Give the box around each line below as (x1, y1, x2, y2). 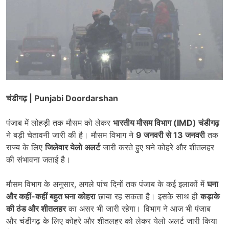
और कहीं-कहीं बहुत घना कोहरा (6, 191, 96, 201)
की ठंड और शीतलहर (6, 203, 66, 214)
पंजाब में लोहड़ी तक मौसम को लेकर (6, 117, 113, 128)
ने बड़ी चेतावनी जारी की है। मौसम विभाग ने (6, 129, 136, 140)
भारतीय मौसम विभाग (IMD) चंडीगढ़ (113, 117, 219, 128)
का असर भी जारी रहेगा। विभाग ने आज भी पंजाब (66, 203, 211, 214)
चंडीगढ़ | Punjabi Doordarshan (6, 93, 118, 103)
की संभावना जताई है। (6, 154, 71, 165)
